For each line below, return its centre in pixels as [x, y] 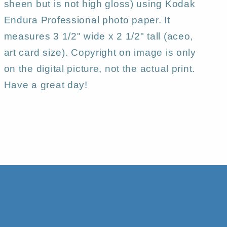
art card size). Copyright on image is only [100, 53]
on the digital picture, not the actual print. [99, 69]
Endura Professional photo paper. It [87, 20]
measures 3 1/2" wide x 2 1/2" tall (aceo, [99, 36]
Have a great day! [46, 85]
